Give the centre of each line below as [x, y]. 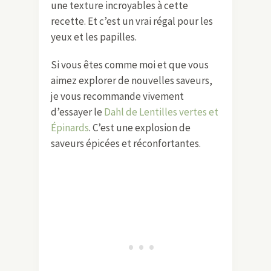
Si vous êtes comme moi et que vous [130, 64]
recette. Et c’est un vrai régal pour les [132, 21]
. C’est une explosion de [140, 127]
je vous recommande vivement [117, 96]
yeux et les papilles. [94, 37]
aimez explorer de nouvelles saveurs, [132, 80]
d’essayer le [77, 112]
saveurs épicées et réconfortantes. [126, 143]
